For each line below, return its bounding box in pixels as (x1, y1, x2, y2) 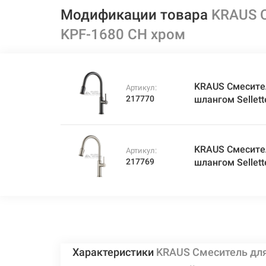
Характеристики (72, 246, 156, 258)
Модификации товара (61, 7, 211, 23)
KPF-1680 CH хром (61, 26, 185, 43)
